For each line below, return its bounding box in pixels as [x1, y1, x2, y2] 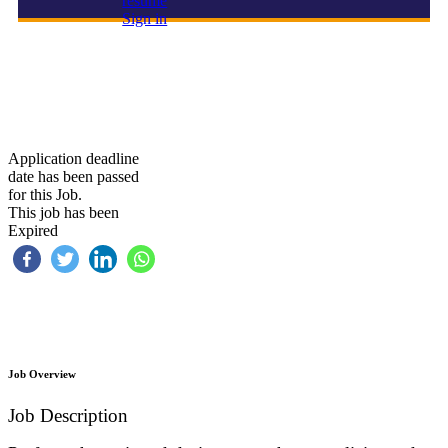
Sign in [122, 10, 168, 28]
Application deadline [8, 150, 139, 168]
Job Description [8, 405, 128, 427]
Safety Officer [8, 75, 124, 97]
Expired [8, 222, 58, 240]
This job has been [8, 204, 119, 222]
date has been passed [8, 168, 139, 186]
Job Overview [8, 368, 76, 381]
